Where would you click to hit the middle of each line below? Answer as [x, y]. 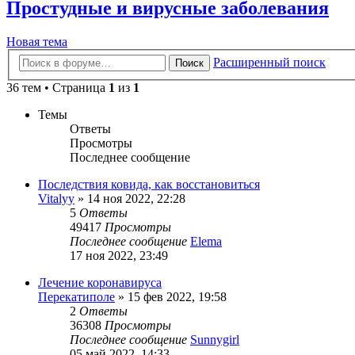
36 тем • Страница [57, 88]
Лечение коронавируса [100, 283]
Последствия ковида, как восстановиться [149, 185]
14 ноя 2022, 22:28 [136, 199]
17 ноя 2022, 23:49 [119, 256]
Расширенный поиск [269, 63]
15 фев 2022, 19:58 [177, 297]
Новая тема [37, 41]
